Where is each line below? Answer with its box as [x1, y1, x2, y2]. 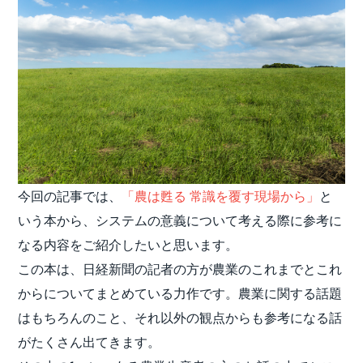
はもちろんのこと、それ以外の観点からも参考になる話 [18, 308, 343, 326]
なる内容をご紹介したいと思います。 [18, 235, 239, 253]
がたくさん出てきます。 [18, 332, 161, 350]
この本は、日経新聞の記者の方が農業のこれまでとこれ [18, 259, 343, 277]
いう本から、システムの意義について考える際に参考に [18, 211, 343, 228]
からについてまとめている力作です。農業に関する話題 [18, 284, 343, 301]
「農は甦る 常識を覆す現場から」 [122, 186, 320, 204]
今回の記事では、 [18, 186, 122, 204]
